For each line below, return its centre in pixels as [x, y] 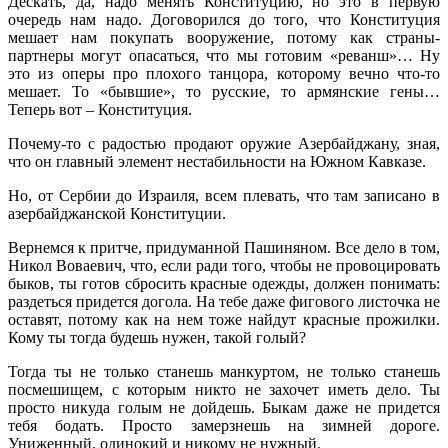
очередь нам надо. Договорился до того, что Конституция [224, 20]
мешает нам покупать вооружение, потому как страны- [224, 38]
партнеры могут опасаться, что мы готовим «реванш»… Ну [224, 56]
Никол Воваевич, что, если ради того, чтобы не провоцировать [224, 266]
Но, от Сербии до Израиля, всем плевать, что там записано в [224, 196]
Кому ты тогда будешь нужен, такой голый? [157, 338]
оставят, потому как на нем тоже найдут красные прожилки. [224, 320]
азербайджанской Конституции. [117, 214]
